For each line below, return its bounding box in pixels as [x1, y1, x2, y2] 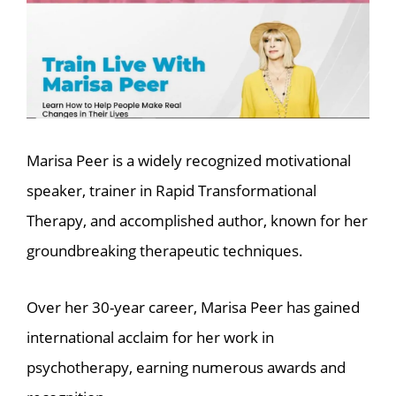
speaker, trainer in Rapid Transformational [27, 179, 316, 201]
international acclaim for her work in [27, 327, 274, 348]
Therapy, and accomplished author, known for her [27, 209, 368, 231]
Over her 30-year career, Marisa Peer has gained [27, 297, 360, 318]
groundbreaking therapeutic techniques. [27, 240, 303, 261]
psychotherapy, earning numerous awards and [27, 357, 346, 378]
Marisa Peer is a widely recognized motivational [27, 149, 351, 171]
